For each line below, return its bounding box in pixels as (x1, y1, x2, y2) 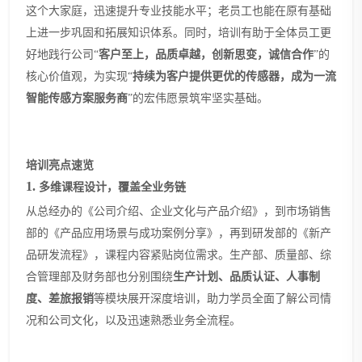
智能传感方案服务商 (26, 91, 128, 104)
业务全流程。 (173, 314, 241, 326)
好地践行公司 (26, 48, 94, 61)
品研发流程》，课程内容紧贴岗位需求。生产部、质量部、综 (26, 248, 331, 261)
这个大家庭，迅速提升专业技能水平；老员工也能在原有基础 (26, 4, 331, 17)
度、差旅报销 (26, 292, 94, 305)
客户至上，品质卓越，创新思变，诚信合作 (99, 48, 314, 61)
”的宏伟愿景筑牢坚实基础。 (128, 91, 268, 104)
